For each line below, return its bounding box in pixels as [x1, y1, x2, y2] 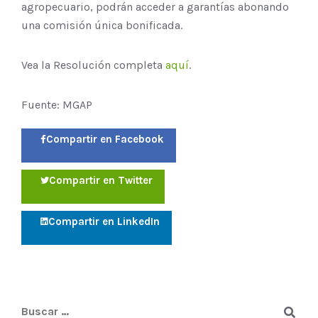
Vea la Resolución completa [21, 57, 165, 72]
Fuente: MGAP [21, 97, 92, 111]
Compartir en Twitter [49, 173, 153, 187]
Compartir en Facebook [46, 132, 164, 146]
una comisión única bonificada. [21, 18, 182, 32]
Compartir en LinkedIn [48, 214, 160, 228]
